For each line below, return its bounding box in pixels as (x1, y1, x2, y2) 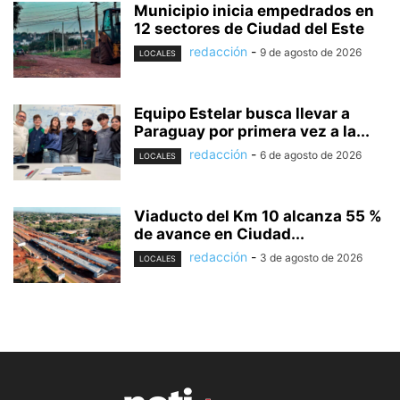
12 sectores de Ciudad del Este (134, 20, 364, 38)
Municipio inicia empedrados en (134, 2, 374, 21)
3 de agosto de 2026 (260, 251, 362, 265)
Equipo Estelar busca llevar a (134, 104, 350, 123)
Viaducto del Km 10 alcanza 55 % (134, 207, 382, 226)
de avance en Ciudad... (134, 225, 304, 244)
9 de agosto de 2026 (260, 46, 362, 60)
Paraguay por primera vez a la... (134, 122, 370, 141)
